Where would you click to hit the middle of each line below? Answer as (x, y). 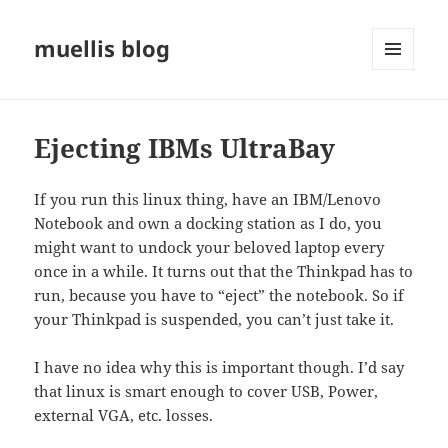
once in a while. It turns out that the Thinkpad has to (224, 271)
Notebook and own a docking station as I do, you (208, 223)
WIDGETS (400, 112)
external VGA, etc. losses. (124, 415)
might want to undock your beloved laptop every (209, 247)
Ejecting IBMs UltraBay (185, 148)
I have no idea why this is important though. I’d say (219, 367)
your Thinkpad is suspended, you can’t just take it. (214, 319)
